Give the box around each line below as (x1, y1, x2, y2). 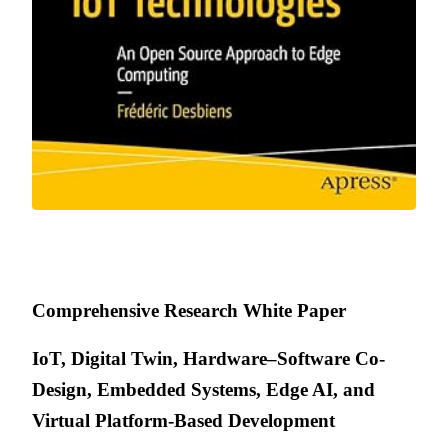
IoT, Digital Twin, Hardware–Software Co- (32, 347, 385, 369)
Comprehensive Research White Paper (32, 299, 346, 321)
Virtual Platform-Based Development (32, 409, 335, 431)
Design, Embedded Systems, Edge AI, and (32, 378, 375, 400)
